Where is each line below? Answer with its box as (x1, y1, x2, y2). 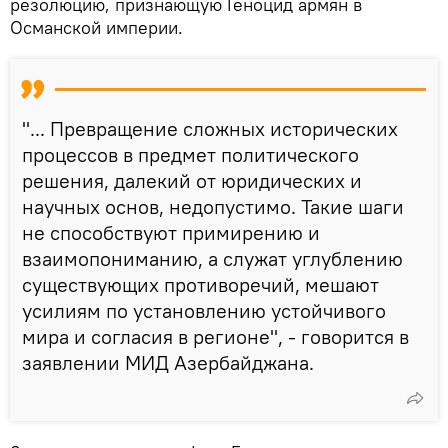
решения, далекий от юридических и (22, 168, 362, 194)
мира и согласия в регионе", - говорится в (22, 324, 409, 350)
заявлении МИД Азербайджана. (22, 350, 314, 376)
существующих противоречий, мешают (22, 272, 379, 298)
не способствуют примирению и (22, 220, 320, 246)
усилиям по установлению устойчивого (22, 298, 386, 324)
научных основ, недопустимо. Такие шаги (22, 194, 404, 220)
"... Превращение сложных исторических (22, 116, 398, 142)
